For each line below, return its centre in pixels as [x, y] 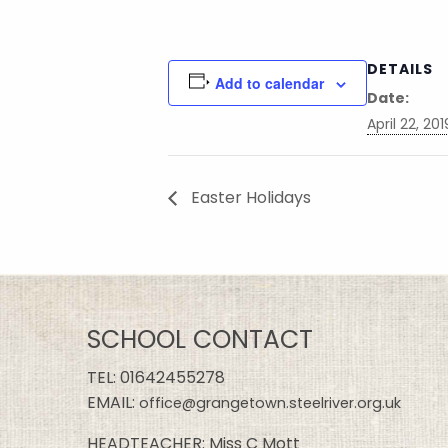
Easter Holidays [249, 197]
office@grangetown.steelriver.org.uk [270, 402]
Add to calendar [269, 82]
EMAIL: [113, 402]
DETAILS [399, 68]
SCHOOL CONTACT [200, 339]
